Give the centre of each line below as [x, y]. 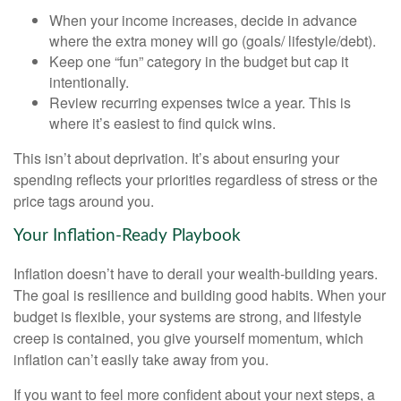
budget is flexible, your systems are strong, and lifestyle [188, 316]
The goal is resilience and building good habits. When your [200, 294]
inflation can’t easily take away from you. [141, 359]
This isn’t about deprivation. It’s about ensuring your [176, 158]
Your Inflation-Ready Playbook [127, 235]
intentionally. [89, 81]
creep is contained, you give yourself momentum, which [188, 337]
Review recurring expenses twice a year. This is [200, 102]
